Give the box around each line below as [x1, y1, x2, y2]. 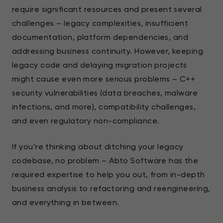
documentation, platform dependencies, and [12, 32, 189, 42]
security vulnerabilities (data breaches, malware [12, 88, 198, 98]
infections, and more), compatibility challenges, [12, 102, 196, 111]
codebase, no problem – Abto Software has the [12, 155, 199, 165]
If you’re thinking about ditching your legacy [12, 141, 184, 151]
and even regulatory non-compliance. [12, 115, 161, 125]
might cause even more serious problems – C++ [12, 74, 196, 84]
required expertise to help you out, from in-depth [12, 169, 205, 179]
